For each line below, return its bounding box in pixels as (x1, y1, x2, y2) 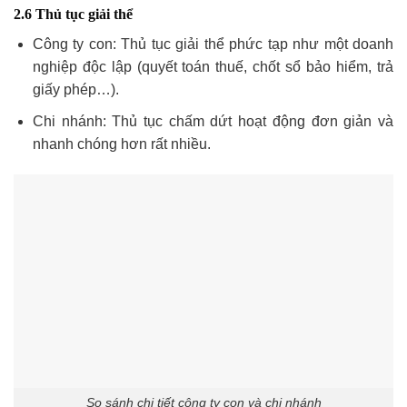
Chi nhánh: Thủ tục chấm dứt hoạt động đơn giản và (32, 113, 393, 129)
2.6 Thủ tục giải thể (14, 6, 133, 23)
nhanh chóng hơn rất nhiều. (32, 135, 211, 152)
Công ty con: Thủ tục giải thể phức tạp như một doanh (32, 36, 393, 53)
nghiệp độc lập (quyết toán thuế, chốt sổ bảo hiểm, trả (32, 59, 393, 75)
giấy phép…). (32, 82, 119, 98)
